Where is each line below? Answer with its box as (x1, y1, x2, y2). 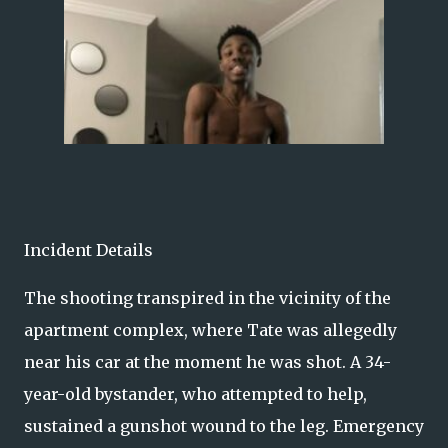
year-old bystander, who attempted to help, (24, 384, 367, 405)
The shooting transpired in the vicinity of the (24, 288, 391, 309)
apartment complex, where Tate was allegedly (24, 320, 397, 341)
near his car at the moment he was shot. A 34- (24, 352, 391, 373)
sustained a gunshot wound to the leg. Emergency (24, 416, 424, 437)
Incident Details (24, 240, 153, 261)
